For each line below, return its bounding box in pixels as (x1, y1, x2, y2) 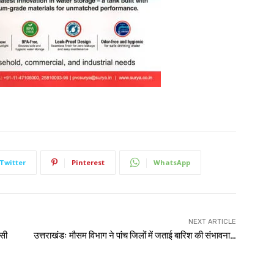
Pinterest (72, 157, 105, 167)
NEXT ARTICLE (188, 217, 236, 226)
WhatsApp (154, 157, 190, 167)
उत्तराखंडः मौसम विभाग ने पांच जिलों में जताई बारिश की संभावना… (33, 229, 236, 241)
